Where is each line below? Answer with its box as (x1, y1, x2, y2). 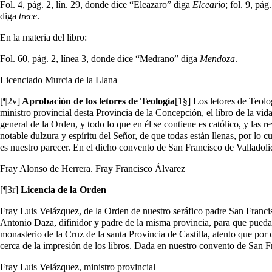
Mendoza (200, 53, 235, 64)
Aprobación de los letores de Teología (20, 95, 175, 106)
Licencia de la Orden (18, 184, 106, 195)
